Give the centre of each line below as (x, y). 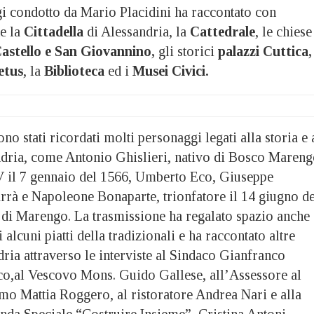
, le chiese (284, 31)
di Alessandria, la (135, 31)
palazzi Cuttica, (265, 51)
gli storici (186, 51)
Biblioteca (74, 70)
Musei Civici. (171, 70)
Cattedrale (221, 31)
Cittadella (54, 31)
